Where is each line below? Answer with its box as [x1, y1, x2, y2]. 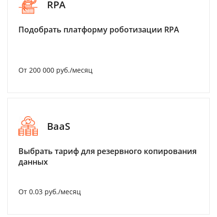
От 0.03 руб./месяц [18, 187, 81, 197]
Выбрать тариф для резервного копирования [18, 146, 197, 157]
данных [18, 156, 48, 168]
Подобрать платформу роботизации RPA [18, 24, 179, 35]
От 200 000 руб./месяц [18, 65, 93, 75]
